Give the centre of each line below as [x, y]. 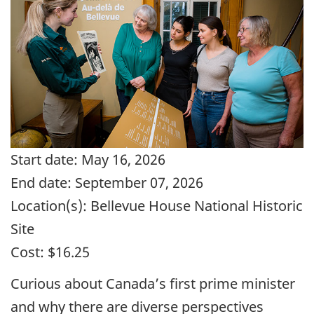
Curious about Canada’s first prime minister [153, 283]
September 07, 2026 [137, 183]
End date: [41, 183]
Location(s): [49, 206]
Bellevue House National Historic [195, 206]
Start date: [44, 160]
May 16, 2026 [122, 160]
